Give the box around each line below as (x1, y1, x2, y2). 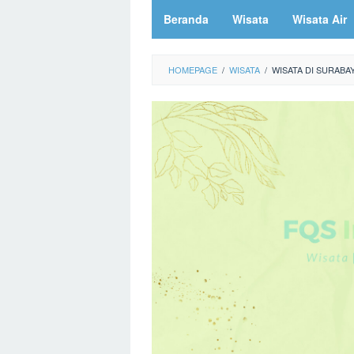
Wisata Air (292, 11, 347, 27)
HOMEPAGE (168, 63, 217, 76)
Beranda (164, 11, 209, 27)
